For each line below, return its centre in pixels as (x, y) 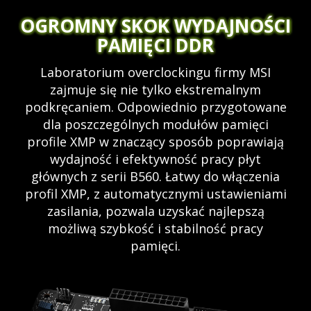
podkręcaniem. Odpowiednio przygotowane (155, 107)
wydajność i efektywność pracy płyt (155, 159)
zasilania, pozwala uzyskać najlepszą (155, 211)
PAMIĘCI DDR (155, 45)
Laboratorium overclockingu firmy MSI (155, 72)
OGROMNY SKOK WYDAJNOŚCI (155, 25)
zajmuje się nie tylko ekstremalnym (155, 89)
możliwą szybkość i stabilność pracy (155, 228)
